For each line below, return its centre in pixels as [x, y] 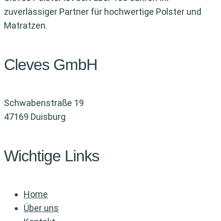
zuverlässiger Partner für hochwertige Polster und [103, 12]
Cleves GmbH [51, 64]
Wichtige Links [52, 156]
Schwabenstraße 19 [44, 103]
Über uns [41, 208]
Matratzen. [26, 26]
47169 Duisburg [35, 117]
